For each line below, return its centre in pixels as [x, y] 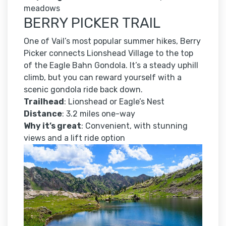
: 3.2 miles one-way [99, 114]
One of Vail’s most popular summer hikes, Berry [112, 41]
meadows [42, 9]
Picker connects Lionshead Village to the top [108, 53]
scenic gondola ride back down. [83, 90]
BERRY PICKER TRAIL [92, 23]
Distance [43, 114]
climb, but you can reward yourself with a [103, 78]
